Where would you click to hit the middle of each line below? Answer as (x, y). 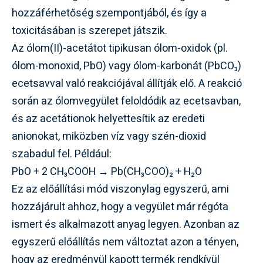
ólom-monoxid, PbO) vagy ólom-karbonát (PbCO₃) (127, 66)
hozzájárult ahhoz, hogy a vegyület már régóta (120, 207)
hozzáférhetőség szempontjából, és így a (109, 13)
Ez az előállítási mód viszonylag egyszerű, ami (120, 189)
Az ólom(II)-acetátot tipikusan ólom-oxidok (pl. (120, 48)
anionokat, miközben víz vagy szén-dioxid (109, 136)
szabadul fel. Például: (62, 154)
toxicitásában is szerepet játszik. (90, 31)
